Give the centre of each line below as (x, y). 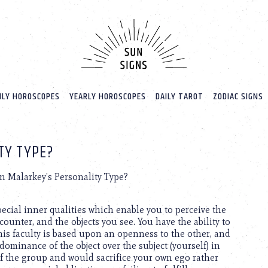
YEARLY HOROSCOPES (107, 97)
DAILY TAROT (179, 97)
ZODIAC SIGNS (238, 97)
